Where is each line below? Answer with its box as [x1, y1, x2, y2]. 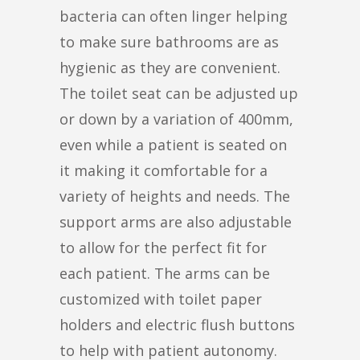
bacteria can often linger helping [59, 6, 288, 26]
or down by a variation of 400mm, [59, 108, 293, 129]
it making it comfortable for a [59, 160, 268, 180]
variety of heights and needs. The [59, 186, 290, 206]
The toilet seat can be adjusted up [59, 83, 298, 103]
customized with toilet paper [59, 288, 262, 309]
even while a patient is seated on [59, 134, 287, 154]
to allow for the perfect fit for [59, 237, 267, 257]
